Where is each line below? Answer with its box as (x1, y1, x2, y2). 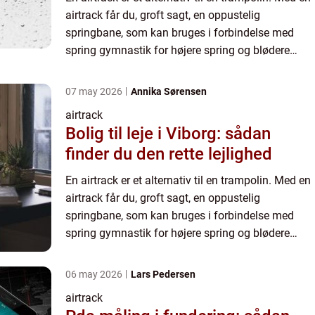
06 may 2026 (65, 269, 124, 280)
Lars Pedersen (131, 269, 195, 280)
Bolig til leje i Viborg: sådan (65, 124, 271, 143)
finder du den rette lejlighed (65, 144, 272, 164)
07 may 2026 (65, 86, 124, 97)
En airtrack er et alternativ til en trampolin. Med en (65, 174, 311, 187)
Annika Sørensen (131, 86, 207, 97)
